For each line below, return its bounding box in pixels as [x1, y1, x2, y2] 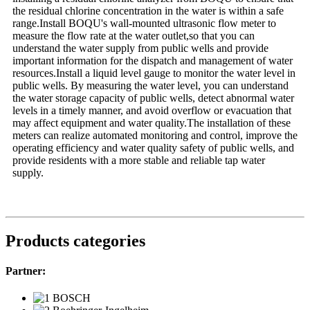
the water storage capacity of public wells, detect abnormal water [12, 92, 294, 104]
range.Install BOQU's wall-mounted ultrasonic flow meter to [12, 17, 276, 30]
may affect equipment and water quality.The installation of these [12, 117, 291, 129]
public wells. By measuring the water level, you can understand [12, 80, 289, 92]
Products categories [6, 231, 145, 250]
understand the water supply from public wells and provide [12, 42, 268, 55]
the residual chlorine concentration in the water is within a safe [12, 5, 284, 17]
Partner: [6, 265, 46, 277]
